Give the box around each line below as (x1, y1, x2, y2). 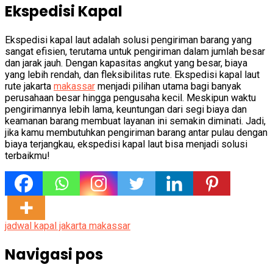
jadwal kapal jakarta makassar (5, 220, 130, 232)
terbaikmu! (5, 150, 50, 162)
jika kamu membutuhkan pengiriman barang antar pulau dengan (5, 127, 268, 139)
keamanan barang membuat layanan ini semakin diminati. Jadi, (5, 115, 266, 127)
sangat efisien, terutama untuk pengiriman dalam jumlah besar (5, 46, 265, 58)
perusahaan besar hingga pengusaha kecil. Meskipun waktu (5, 92, 256, 104)
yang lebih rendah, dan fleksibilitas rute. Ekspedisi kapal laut (5, 69, 260, 81)
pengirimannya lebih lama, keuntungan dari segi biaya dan (5, 104, 247, 116)
